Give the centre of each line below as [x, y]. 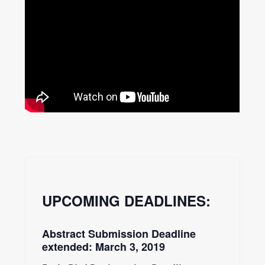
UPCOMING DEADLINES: [127, 200]
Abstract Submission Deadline [119, 233]
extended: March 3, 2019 [104, 246]
